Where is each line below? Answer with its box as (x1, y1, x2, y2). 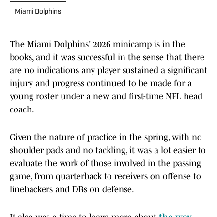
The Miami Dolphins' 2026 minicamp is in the (10, 39, 185, 49)
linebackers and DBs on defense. (10, 185, 134, 195)
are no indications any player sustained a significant (10, 65, 207, 76)
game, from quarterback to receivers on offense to (10, 171, 201, 182)
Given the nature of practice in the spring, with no (10, 132, 202, 142)
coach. (10, 105, 34, 115)
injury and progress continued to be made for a (10, 78, 192, 89)
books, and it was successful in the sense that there (10, 52, 204, 62)
